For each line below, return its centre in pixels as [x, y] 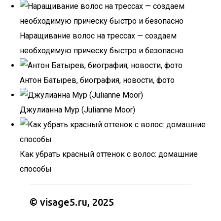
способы [36, 169]
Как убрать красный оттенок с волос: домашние [109, 154]
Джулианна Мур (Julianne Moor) [77, 110]
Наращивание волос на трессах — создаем [98, 36]
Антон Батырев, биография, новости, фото [97, 80]
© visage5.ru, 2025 [72, 202]
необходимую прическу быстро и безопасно [102, 51]
